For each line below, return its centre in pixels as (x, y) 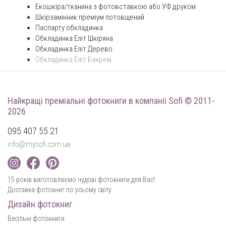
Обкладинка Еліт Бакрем (73, 60)
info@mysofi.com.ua (39, 145)
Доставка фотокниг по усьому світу (60, 190)
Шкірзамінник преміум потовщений (90, 17)
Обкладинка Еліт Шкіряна (74, 39)
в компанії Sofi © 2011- (172, 101)
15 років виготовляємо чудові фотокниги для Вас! (81, 180)
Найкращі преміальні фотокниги (68, 101)
